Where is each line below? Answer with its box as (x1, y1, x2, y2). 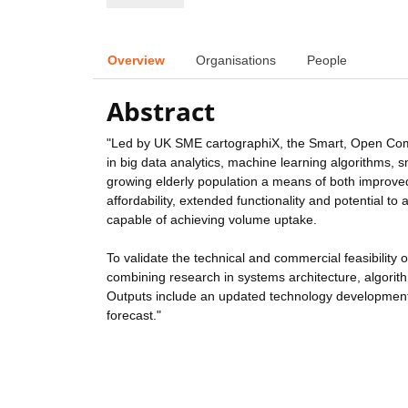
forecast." (107, 308, 161, 323)
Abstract (107, 94, 215, 129)
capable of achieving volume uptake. (107, 212, 317, 228)
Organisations (196, 52, 276, 67)
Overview (107, 52, 165, 67)
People (307, 52, 347, 67)
